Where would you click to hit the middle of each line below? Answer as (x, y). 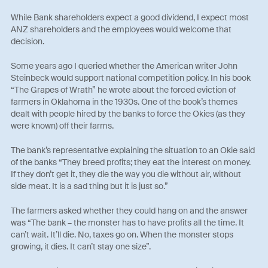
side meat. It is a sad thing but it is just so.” (90, 186)
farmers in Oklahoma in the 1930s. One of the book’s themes (124, 102)
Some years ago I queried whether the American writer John (124, 66)
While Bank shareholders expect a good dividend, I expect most (130, 18)
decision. (28, 42)
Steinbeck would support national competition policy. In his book (131, 78)
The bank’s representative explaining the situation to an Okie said (133, 150)
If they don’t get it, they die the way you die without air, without (126, 174)
